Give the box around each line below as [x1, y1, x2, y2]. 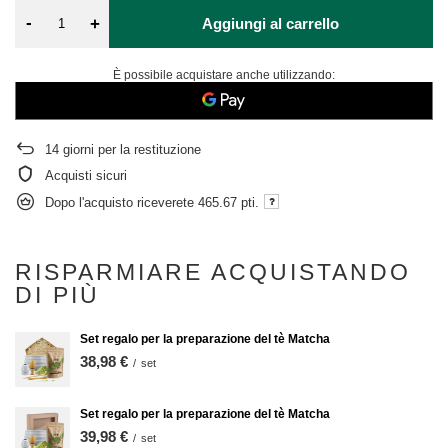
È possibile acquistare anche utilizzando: [113, 68, 335, 82]
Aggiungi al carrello [202, 14, 340, 32]
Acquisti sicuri [45, 168, 127, 183]
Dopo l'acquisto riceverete [45, 194, 198, 210]
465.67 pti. [198, 194, 259, 210]
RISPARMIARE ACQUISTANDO [15, 259, 411, 285]
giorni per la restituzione [59, 142, 201, 157]
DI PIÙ [15, 282, 100, 308]
